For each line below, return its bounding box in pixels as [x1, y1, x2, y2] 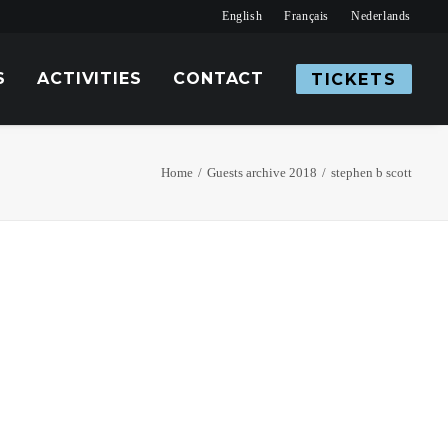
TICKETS [311, 70, 397, 89]
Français [284, 9, 330, 23]
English [222, 9, 263, 23]
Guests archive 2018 [207, 165, 317, 180]
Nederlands [351, 9, 412, 23]
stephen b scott [331, 165, 412, 180]
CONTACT [173, 69, 264, 88]
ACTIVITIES [37, 69, 142, 88]
